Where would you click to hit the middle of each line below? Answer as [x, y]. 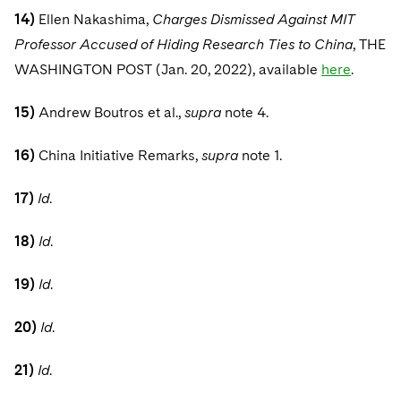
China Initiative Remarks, [120, 155]
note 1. [262, 155]
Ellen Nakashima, [95, 19]
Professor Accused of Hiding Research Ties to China [183, 44]
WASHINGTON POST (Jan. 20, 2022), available [168, 69]
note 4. [247, 112]
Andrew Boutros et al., [111, 112]
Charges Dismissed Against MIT [254, 19]
